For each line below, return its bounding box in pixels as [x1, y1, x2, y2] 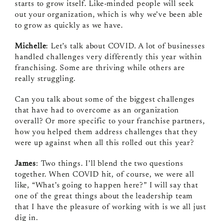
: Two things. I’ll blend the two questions [36, 159, 184, 168]
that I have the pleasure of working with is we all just [14, 203, 206, 211]
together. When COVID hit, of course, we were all [14, 170, 194, 179]
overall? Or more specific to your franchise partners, [14, 117, 205, 125]
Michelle [14, 42, 46, 50]
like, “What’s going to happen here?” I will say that [14, 181, 198, 189]
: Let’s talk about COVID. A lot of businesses [46, 42, 205, 50]
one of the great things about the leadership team [14, 192, 193, 200]
